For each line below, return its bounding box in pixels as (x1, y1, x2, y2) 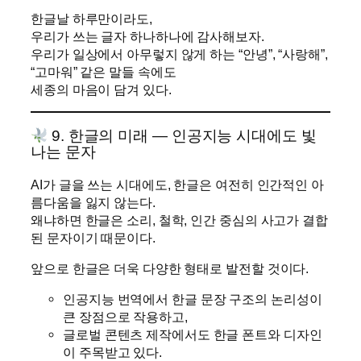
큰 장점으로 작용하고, (63, 309, 188, 325)
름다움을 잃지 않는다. (31, 194, 156, 210)
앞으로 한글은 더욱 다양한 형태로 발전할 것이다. (31, 260, 309, 276)
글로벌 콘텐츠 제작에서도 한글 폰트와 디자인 (63, 327, 322, 342)
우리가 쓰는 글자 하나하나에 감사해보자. (31, 28, 264, 44)
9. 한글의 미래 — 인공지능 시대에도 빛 (48, 127, 317, 145)
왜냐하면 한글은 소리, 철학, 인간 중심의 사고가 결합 (31, 212, 328, 227)
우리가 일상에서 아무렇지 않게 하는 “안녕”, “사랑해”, (31, 46, 328, 61)
